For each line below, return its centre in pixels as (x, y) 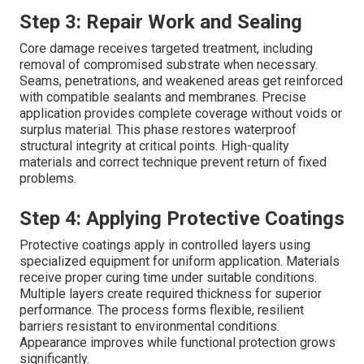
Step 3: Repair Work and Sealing (161, 22)
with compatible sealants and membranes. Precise (163, 97)
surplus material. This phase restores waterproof (158, 129)
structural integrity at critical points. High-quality (154, 145)
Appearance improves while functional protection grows (178, 342)
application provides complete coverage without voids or (181, 113)
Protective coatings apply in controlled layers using (165, 245)
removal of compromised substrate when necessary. (169, 64)
